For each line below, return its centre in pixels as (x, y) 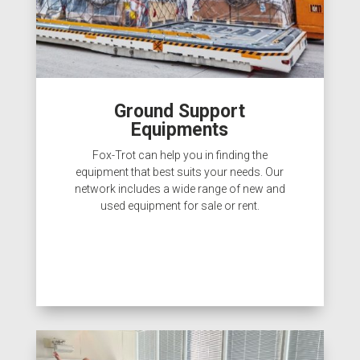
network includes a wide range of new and (180, 188)
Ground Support (180, 111)
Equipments (180, 129)
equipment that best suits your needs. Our (180, 172)
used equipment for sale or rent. (180, 205)
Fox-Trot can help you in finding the (180, 155)
